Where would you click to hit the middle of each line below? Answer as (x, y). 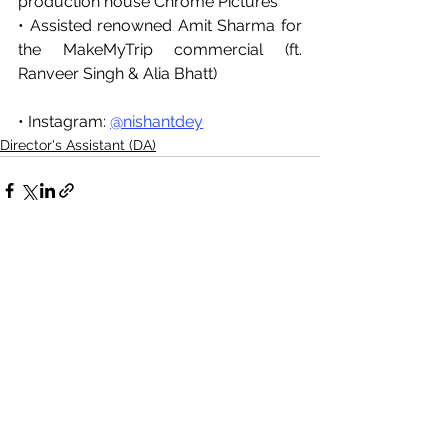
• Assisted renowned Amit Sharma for (160, 25)
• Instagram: (64, 121)
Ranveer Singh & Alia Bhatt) (117, 73)
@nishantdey (156, 121)
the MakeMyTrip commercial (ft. (160, 49)
